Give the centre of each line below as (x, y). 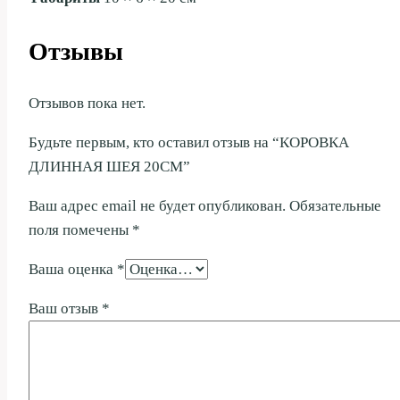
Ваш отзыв (65, 309)
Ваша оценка (73, 270)
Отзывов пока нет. (87, 104)
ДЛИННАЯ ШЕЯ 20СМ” (109, 167)
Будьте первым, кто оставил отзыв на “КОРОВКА (189, 143)
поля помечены (80, 230)
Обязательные (335, 206)
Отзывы (76, 52)
